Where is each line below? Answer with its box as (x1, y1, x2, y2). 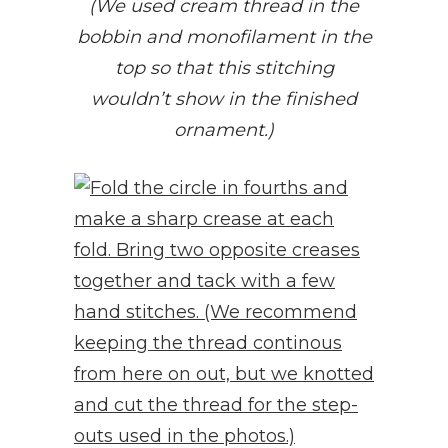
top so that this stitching (114, 56, 334, 79)
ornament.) (174, 118, 274, 141)
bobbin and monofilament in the (76, 25, 372, 48)
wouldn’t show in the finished (91, 87, 357, 110)
